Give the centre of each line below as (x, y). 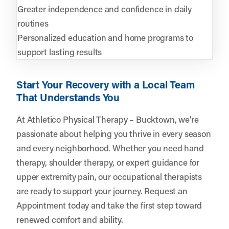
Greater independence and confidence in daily (105, 8)
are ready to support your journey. (81, 190)
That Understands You (68, 97)
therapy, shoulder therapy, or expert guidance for (108, 162)
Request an (166, 190)
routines (33, 23)
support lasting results (60, 51)
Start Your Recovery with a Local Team (106, 84)
